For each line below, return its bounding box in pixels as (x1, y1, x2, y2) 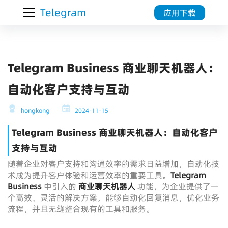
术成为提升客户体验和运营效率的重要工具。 (8, 169, 170, 181)
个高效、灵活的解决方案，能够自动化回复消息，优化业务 (8, 192, 219, 203)
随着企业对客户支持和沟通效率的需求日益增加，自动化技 (8, 158, 219, 169)
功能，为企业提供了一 (135, 181, 219, 192)
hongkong (19, 106, 50, 115)
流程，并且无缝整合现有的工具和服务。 (8, 203, 154, 214)
